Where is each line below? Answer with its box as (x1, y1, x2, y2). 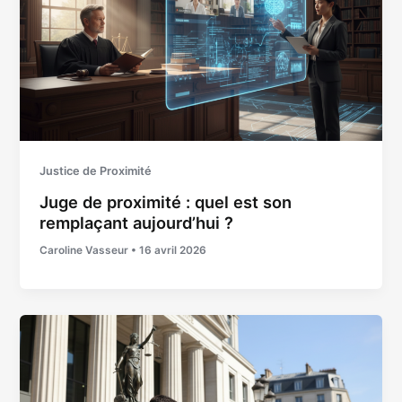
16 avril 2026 (139, 244, 207, 257)
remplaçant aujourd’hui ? (39, 213, 234, 233)
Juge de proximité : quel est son (39, 192, 293, 213)
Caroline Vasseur (39, 244, 132, 257)
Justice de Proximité (39, 164, 153, 179)
